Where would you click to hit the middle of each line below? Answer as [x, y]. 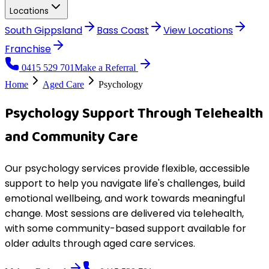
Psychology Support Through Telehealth [134, 113]
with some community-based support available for [125, 228]
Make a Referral [105, 68]
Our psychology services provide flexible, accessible [127, 168]
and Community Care [71, 137]
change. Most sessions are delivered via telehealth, [124, 213]
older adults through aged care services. [100, 243]
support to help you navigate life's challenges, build [125, 183]
